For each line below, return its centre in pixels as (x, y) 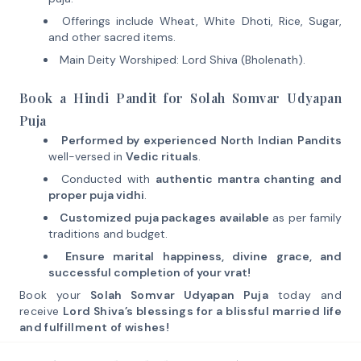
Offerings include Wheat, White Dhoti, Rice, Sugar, (202, 21)
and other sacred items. (112, 37)
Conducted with (108, 179)
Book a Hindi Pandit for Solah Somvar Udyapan (180, 98)
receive (41, 311)
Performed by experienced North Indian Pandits (201, 140)
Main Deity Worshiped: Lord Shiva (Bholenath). (182, 60)
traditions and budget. (108, 234)
